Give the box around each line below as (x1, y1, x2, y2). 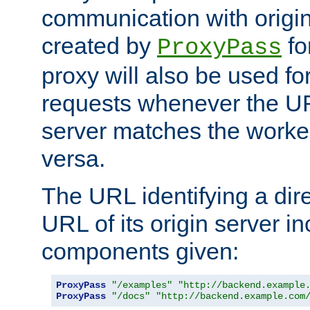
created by (42, 32, 157, 59)
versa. (42, 145, 105, 172)
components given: (42, 237, 239, 264)
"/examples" (111, 279, 172, 291)
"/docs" (111, 290, 150, 302)
